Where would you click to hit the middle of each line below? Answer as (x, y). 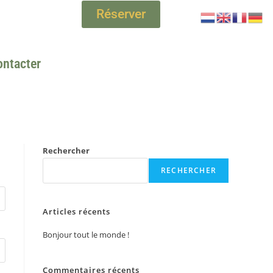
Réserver (121, 14)
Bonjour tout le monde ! (86, 235)
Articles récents (76, 212)
